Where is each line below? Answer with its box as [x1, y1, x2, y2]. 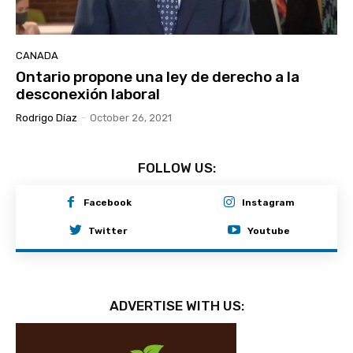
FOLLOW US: [137, 159, 216, 176]
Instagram [242, 197, 295, 209]
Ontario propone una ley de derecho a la [16, 67, 299, 86]
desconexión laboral [16, 84, 160, 103]
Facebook [84, 197, 132, 209]
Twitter [88, 225, 128, 236]
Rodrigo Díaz [16, 111, 77, 124]
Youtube [247, 225, 290, 236]
